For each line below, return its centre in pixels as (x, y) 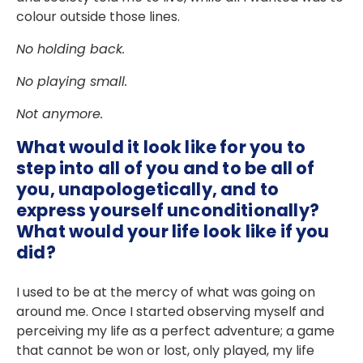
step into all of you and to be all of (166, 169)
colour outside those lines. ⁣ (100, 17)
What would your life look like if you (173, 232)
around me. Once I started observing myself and (170, 312)
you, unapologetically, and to (148, 190)
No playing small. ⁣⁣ (74, 82)
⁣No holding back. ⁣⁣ (73, 49)
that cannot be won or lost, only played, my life (165, 351)
